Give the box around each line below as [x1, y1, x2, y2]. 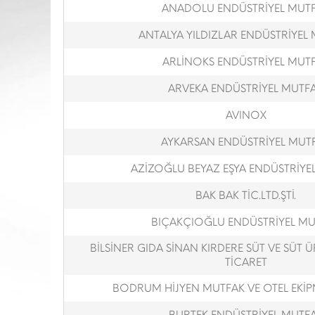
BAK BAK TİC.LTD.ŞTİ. [195, 189, 296, 202]
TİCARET [224, 256, 267, 269]
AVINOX [225, 109, 266, 122]
